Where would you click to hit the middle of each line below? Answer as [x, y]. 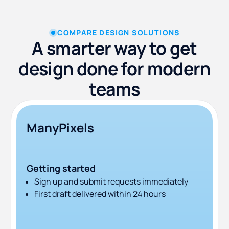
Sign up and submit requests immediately [111, 182]
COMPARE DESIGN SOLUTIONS [119, 33]
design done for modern [114, 69]
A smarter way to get [114, 48]
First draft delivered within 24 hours [100, 194]
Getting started [61, 168]
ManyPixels [60, 128]
